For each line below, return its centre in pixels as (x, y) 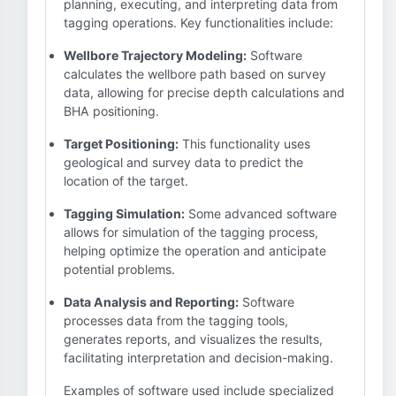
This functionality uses (244, 144)
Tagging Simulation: (124, 213)
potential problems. (119, 269)
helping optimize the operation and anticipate (195, 251)
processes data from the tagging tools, (176, 320)
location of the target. (126, 181)
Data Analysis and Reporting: (151, 302)
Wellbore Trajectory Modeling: (155, 55)
